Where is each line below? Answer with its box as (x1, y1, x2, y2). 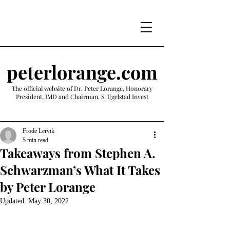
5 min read (23, 137, 48, 144)
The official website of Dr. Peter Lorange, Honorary (12, 84, 152, 92)
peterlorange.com (7, 60, 158, 84)
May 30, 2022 (28, 197, 69, 205)
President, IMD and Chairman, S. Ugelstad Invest (16, 92, 148, 101)
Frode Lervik (23, 127, 54, 135)
